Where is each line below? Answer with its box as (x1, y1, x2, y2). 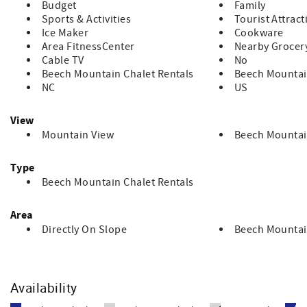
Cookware (234, 26, 284, 40)
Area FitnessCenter (42, 40, 135, 54)
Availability (10, 279, 77, 297)
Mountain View (42, 128, 114, 143)
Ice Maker (42, 26, 89, 40)
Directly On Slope (42, 223, 127, 237)
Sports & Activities (42, 12, 132, 27)
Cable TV (42, 53, 84, 68)
